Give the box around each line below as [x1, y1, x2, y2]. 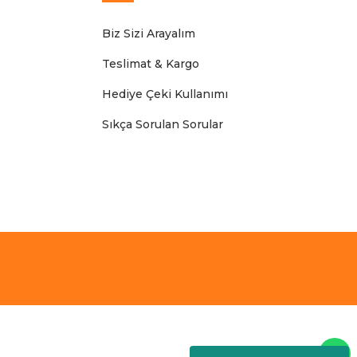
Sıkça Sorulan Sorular [102, 116, 223, 131]
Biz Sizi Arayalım [102, 25, 195, 41]
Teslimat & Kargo [102, 56, 199, 71]
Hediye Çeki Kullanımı [102, 86, 228, 101]
